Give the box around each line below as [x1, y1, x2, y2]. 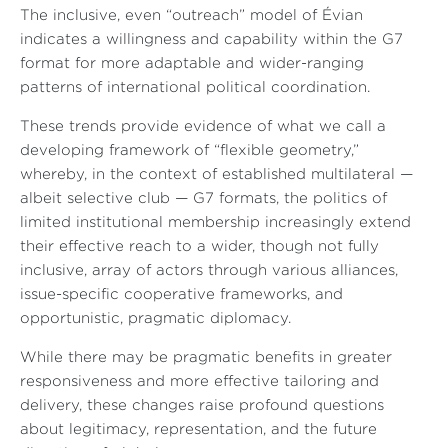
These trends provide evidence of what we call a [20, 120, 386, 134]
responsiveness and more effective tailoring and [20, 375, 379, 389]
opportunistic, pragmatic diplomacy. [20, 312, 291, 326]
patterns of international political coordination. [20, 81, 370, 95]
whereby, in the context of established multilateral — [20, 168, 413, 182]
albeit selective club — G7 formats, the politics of [20, 192, 387, 206]
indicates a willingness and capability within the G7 [20, 33, 403, 47]
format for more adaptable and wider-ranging [20, 57, 364, 71]
